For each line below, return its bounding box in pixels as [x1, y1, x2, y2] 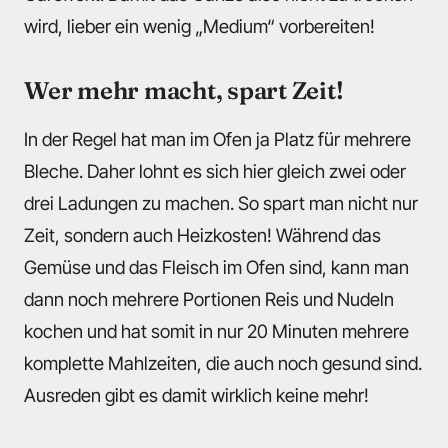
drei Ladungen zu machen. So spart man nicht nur [24, 192, 418, 215]
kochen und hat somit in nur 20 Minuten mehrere [24, 320, 409, 343]
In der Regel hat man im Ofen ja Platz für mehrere [24, 128, 411, 151]
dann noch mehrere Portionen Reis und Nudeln [24, 288, 394, 311]
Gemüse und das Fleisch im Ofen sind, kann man [24, 256, 409, 279]
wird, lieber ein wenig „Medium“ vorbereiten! [24, 14, 375, 37]
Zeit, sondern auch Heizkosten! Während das [24, 224, 381, 247]
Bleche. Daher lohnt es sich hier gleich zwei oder [24, 160, 406, 183]
